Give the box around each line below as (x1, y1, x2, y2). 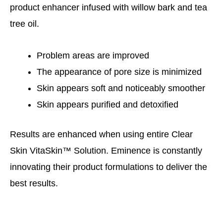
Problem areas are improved (37, 51, 149, 61)
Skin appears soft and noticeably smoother (37, 83, 205, 94)
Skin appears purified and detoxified (37, 100, 178, 110)
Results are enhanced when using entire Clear (10, 129, 193, 140)
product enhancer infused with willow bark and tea (10, 2, 207, 12)
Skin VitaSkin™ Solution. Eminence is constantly (10, 146, 202, 156)
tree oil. (10, 18, 39, 29)
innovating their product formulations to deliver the (10, 162, 207, 172)
